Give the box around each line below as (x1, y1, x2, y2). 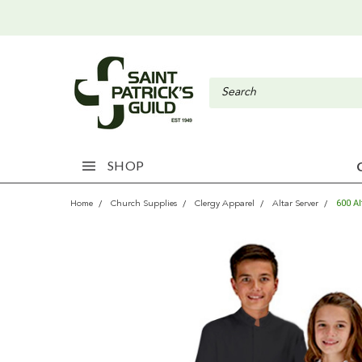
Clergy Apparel (195, 200, 255, 208)
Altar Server (272, 200, 318, 208)
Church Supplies (111, 200, 177, 208)
